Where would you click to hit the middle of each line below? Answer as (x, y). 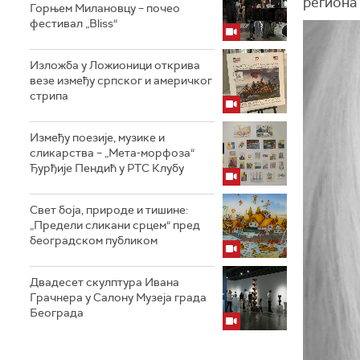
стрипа (49, 96)
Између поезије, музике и (97, 137)
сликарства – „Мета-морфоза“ (112, 153)
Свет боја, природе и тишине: (109, 210)
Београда (57, 313)
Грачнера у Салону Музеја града (118, 297)
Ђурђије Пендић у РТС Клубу (107, 168)
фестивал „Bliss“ (74, 23)
